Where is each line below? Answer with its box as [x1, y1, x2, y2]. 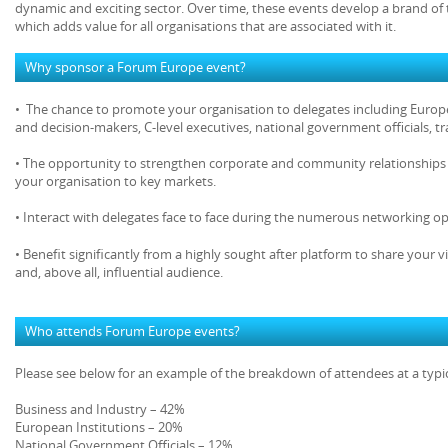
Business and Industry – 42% [15, 400, 185, 419]
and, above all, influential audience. [15, 262, 223, 281]
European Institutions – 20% [15, 418, 183, 437]
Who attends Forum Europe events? [25, 321, 240, 340]
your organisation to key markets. [15, 172, 216, 191]
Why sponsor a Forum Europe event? [25, 57, 246, 76]
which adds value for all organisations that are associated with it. [15, 16, 396, 35]
